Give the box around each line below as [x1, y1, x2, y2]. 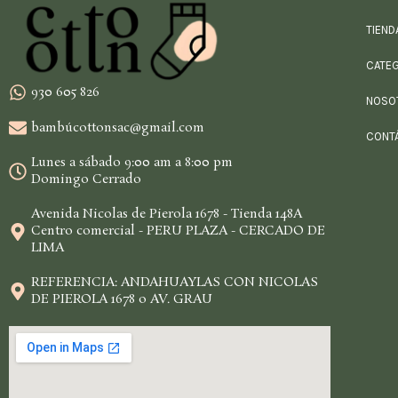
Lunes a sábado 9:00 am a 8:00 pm [31, 154, 233, 172]
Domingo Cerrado [31, 171, 141, 189]
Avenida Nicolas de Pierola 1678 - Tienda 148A [31, 205, 302, 224]
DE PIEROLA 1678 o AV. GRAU [31, 291, 212, 309]
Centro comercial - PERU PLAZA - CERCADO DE [31, 222, 325, 241]
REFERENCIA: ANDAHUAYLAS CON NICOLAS [31, 274, 318, 292]
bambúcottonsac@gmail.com [31, 118, 204, 137]
